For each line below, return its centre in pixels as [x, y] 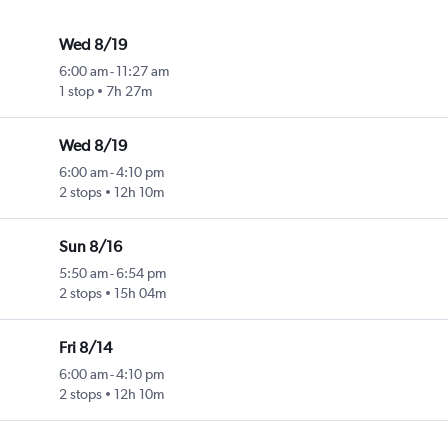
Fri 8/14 [86, 348]
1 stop [77, 91]
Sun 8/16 [91, 247]
